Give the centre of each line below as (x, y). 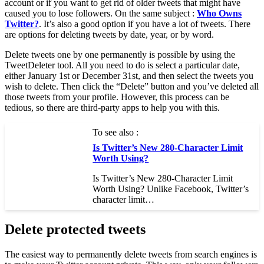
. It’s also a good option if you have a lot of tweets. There (145, 24)
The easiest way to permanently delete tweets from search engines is (131, 255)
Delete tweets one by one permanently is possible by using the (120, 55)
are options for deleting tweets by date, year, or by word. (109, 35)
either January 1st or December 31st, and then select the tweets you (129, 76)
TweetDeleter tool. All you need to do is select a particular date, (122, 65)
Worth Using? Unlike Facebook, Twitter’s (171, 189)
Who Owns (219, 14)
